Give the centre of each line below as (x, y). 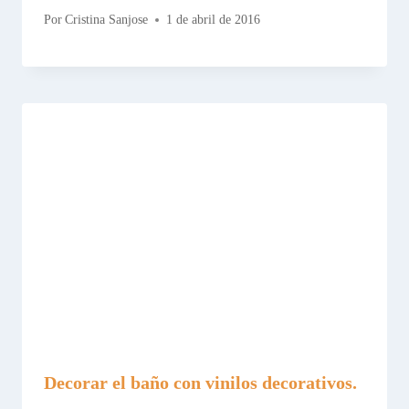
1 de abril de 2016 (214, 20)
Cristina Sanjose (107, 20)
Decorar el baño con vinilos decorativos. (200, 382)
